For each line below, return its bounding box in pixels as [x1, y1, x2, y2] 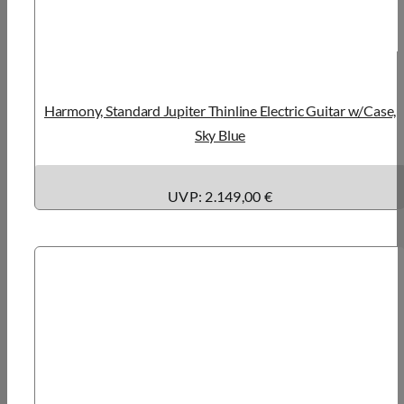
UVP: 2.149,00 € [168, 187, 272, 205]
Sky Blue [194, 125, 246, 143]
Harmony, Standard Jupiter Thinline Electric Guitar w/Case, [43, 101, 397, 119]
